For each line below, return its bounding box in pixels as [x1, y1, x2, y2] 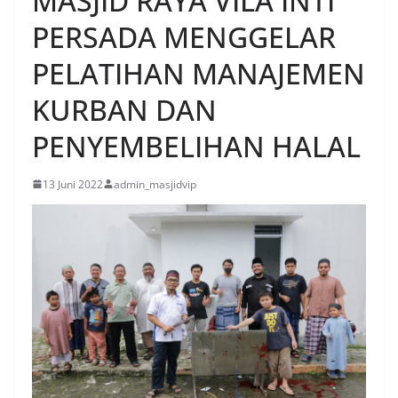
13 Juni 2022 [43, 176, 103, 192]
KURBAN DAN [32, 90, 217, 129]
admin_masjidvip [114, 176, 196, 192]
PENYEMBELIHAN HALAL [32, 126, 361, 165]
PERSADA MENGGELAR [32, 17, 336, 56]
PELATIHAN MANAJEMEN [32, 53, 365, 92]
